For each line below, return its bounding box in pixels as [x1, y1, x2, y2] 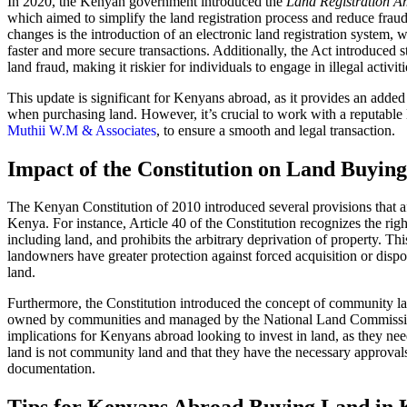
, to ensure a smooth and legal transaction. [156, 122, 395, 138]
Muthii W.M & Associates [7, 122, 156, 138]
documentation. [7, 361, 95, 377]
